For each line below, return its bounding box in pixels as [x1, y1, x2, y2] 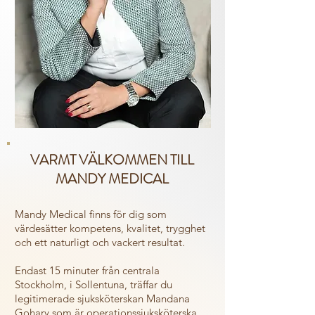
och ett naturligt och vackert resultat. [15, 236, 185, 249]
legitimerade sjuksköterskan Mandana [15, 292, 190, 305]
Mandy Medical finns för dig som [15, 207, 167, 221]
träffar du [130, 278, 172, 291]
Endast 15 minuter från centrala [15, 264, 160, 277]
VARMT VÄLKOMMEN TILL [30, 150, 194, 170]
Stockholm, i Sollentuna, [15, 278, 130, 291]
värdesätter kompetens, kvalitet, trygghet [15, 221, 205, 235]
